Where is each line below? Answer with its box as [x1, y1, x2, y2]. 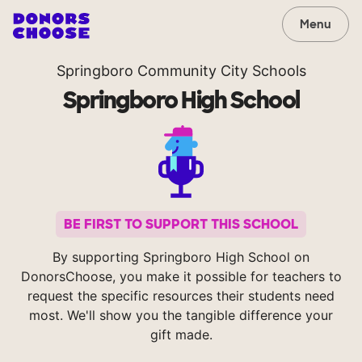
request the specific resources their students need [27, 288, 335, 305]
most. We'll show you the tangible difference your [29, 307, 333, 324]
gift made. [149, 326, 213, 343]
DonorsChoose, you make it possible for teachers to [20, 268, 342, 285]
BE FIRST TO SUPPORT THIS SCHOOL [64, 216, 298, 234]
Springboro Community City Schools [56, 62, 306, 79]
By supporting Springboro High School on [53, 249, 309, 266]
